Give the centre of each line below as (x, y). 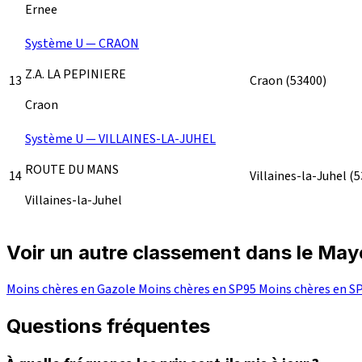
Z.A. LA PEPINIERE (76, 74)
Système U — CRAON (82, 43)
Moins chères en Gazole (72, 289)
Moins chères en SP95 (198, 289)
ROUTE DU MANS (72, 169)
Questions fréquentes (108, 326)
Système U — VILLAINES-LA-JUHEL (120, 139)
